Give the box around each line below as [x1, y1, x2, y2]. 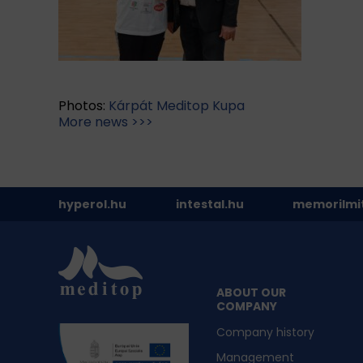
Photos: [58, 96, 109, 116]
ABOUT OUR [216, 284, 287, 301]
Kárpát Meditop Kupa [109, 96, 245, 116]
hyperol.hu [58, 196, 126, 213]
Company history [216, 324, 315, 341]
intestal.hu [175, 196, 244, 213]
